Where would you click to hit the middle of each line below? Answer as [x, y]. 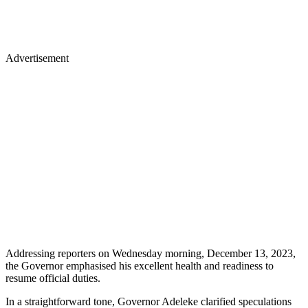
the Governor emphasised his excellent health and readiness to [140, 266]
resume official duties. [53, 278]
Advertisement [37, 58]
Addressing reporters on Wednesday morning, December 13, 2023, [151, 254]
